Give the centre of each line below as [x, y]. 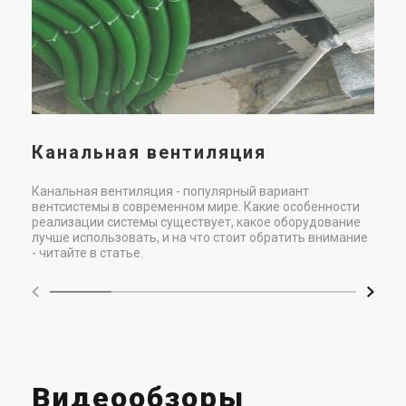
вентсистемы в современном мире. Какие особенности [196, 206]
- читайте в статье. [87, 252]
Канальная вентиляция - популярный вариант [170, 191]
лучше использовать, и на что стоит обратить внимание [200, 237]
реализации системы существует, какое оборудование [196, 222]
